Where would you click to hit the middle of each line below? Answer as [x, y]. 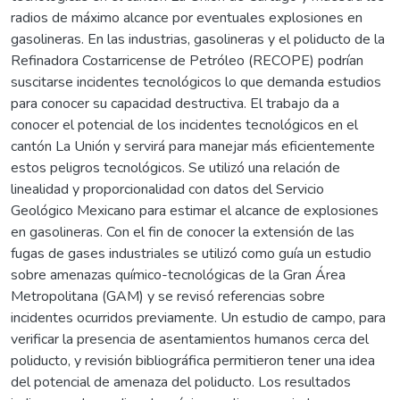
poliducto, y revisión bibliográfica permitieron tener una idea [193, 360]
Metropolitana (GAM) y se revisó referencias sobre [168, 296]
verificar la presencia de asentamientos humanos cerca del [190, 339]
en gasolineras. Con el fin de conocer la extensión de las [183, 232]
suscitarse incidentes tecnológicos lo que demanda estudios [196, 82]
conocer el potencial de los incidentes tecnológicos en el [184, 125]
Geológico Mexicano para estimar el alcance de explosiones [195, 210]
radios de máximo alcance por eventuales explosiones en [187, 17]
